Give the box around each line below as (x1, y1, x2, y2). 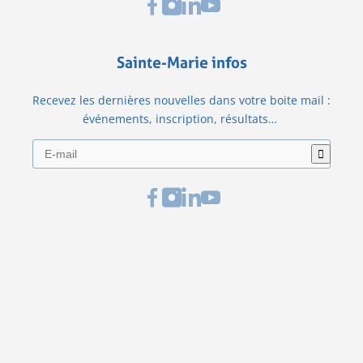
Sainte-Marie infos (116, 51, 247, 73)
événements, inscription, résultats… (83, 110, 280, 126)
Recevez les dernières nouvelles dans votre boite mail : (32, 92, 331, 108)
